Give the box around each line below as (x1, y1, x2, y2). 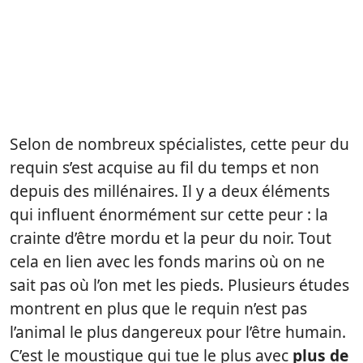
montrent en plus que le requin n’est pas (10, 297, 307, 320)
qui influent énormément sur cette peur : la (10, 203, 328, 226)
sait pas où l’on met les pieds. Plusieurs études (10, 274, 349, 297)
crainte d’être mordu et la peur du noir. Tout (10, 227, 331, 250)
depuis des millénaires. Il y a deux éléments (10, 180, 330, 203)
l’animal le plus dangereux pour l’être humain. (10, 321, 346, 344)
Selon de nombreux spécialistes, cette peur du (10, 133, 349, 156)
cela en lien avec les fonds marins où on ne (10, 250, 325, 273)
